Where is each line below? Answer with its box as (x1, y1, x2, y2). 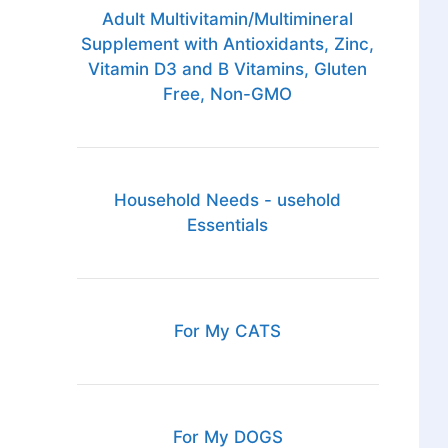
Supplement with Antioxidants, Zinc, (81, 34, 375, 55)
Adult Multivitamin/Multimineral (102, 9, 354, 30)
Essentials (187, 215, 269, 236)
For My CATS (174, 321, 282, 342)
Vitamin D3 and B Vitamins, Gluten (88, 59, 368, 80)
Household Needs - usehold (114, 190, 342, 211)
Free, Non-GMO (163, 84, 293, 105)
